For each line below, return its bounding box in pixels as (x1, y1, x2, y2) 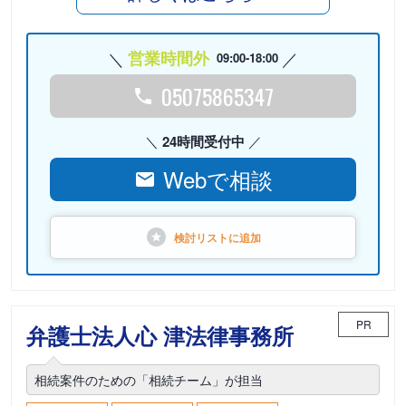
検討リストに (174, 229, 239, 246)
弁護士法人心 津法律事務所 (26, 320, 294, 351)
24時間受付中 (161, 131, 245, 151)
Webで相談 (162, 163, 273, 195)
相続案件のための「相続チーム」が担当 (34, 371, 263, 389)
